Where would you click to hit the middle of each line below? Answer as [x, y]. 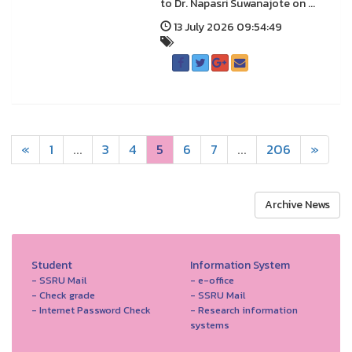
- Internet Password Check [91, 310]
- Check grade [63, 295]
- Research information [244, 310]
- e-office [212, 280]
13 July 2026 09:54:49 [226, 27]
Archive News [297, 205]
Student [52, 265]
